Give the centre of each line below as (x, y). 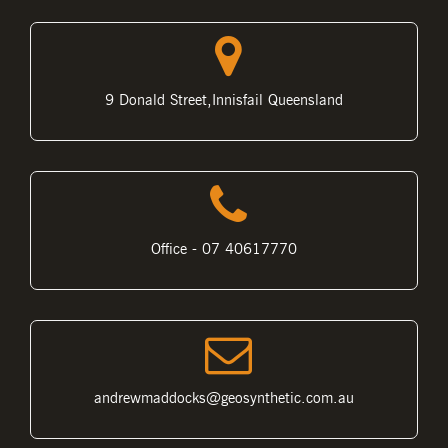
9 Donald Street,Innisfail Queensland (224, 100)
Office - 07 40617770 (224, 249)
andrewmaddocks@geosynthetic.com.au (224, 398)
